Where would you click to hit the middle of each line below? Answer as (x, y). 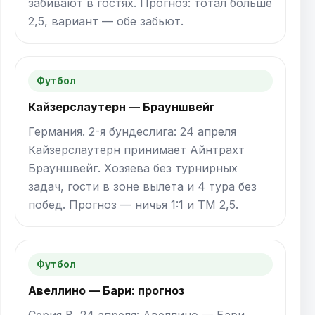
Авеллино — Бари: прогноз (106, 291)
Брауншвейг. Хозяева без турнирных (133, 168)
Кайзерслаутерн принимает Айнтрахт (136, 150)
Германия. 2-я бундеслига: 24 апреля (132, 132)
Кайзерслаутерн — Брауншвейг (122, 107)
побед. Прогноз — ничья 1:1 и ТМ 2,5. (133, 205)
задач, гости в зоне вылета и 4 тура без (142, 187)
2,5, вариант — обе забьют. (106, 21)
